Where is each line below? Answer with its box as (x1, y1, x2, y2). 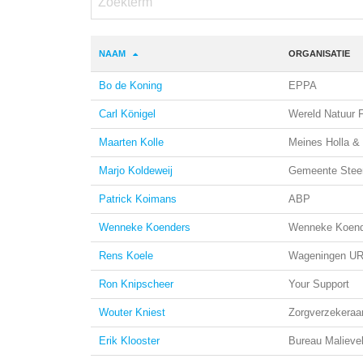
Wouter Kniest (99, 306, 165, 318)
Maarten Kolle (99, 136, 164, 148)
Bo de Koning (99, 79, 162, 92)
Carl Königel (99, 108, 156, 120)
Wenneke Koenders (99, 221, 190, 233)
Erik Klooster (99, 335, 160, 347)
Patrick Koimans (99, 193, 177, 205)
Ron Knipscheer (99, 278, 173, 290)
